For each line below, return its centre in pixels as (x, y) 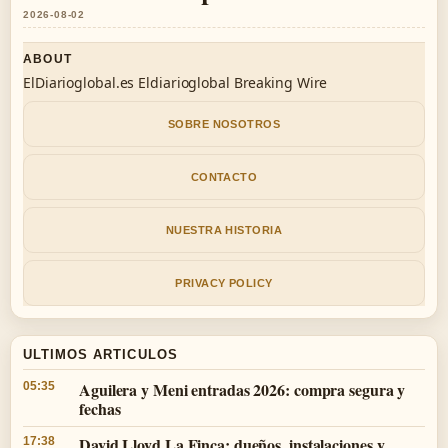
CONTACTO (224, 176)
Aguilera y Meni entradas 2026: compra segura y (242, 389)
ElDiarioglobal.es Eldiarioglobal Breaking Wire (175, 82)
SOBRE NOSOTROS (224, 123)
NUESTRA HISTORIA (224, 229)
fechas (100, 408)
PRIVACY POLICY (224, 282)
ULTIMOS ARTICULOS (100, 354)
